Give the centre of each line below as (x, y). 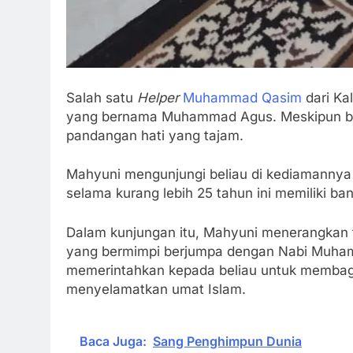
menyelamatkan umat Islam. (156, 289)
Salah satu (102, 97)
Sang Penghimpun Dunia (227, 342)
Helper (158, 97)
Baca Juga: (113, 342)
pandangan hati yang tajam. (155, 135)
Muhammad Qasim (242, 97)
